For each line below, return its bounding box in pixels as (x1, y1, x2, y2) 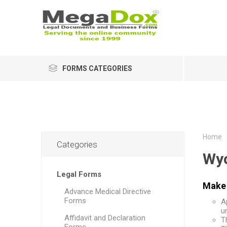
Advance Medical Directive (64, 187, 151, 196)
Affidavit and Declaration (64, 213, 145, 222)
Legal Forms (56, 170, 101, 179)
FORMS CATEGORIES (62, 64, 132, 72)
